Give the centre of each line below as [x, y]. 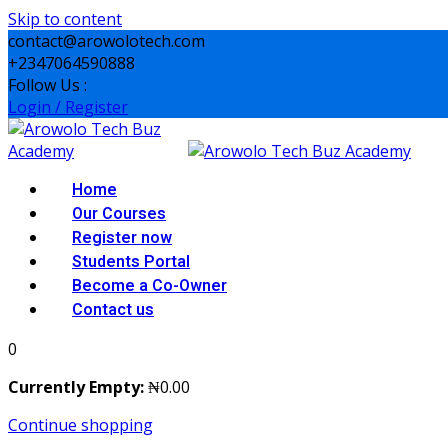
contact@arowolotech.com [106, 41]
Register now [122, 238]
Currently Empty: [76, 387]
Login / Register [68, 107]
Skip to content [65, 19]
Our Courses [119, 214]
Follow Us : [47, 85]
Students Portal [131, 262]
